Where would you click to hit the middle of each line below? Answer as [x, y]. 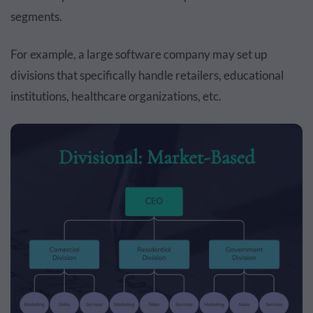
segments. [36, 17]
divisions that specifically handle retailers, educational [147, 75]
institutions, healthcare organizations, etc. [116, 96]
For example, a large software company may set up [139, 54]
